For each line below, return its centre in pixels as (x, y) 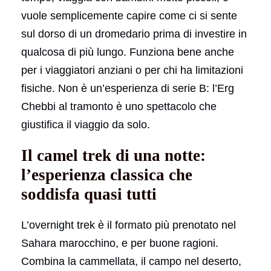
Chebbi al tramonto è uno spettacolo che (119, 106)
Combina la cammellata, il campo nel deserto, (131, 261)
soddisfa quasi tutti (89, 194)
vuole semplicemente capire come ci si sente (129, 15)
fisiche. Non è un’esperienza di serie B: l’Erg (128, 88)
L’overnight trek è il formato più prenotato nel (129, 225)
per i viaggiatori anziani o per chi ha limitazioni (132, 70)
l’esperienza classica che (107, 175)
